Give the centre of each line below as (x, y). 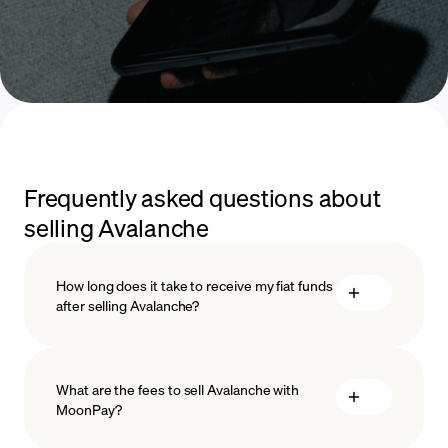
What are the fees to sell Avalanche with (178, 389)
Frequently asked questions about (202, 198)
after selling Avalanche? (128, 305)
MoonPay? (89, 409)
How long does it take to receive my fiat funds (194, 285)
